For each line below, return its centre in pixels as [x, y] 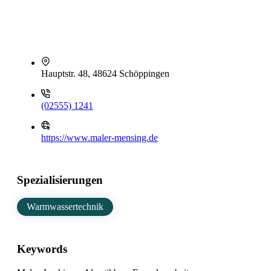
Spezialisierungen [60, 180]
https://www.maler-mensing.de [100, 138]
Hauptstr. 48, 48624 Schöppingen [105, 73]
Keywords [42, 249]
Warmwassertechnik [65, 207]
